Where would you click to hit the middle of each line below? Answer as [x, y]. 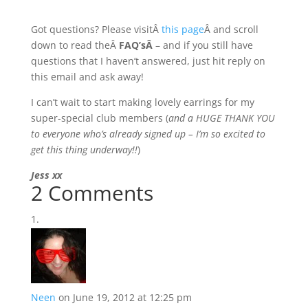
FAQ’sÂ [137, 45]
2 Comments [92, 193]
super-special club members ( [99, 118]
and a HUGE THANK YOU [221, 118]
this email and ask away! [87, 77]
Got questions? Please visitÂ [96, 29]
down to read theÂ [75, 45]
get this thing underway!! [84, 150]
